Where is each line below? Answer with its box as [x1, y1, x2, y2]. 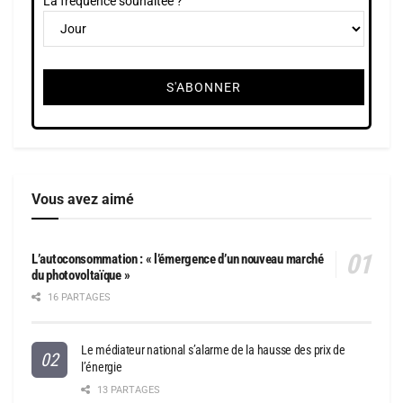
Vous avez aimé [31, 191, 134, 209]
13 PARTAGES [94, 384, 160, 397]
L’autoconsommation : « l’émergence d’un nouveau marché [31, 251, 324, 268]
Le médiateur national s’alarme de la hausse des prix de [81, 343, 345, 358]
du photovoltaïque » [31, 267, 130, 284]
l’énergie [81, 360, 122, 375]
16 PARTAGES [45, 291, 111, 304]
